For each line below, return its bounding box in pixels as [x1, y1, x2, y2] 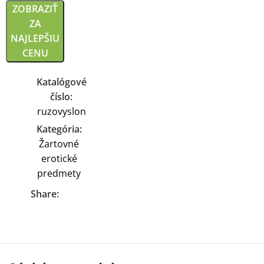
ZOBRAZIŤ [12, 2, 58, 15]
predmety [37, 167, 81, 180]
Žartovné [39, 137, 79, 150]
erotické [41, 152, 77, 165]
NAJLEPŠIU [11, 32, 60, 45]
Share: [30, 187, 59, 200]
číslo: [50, 90, 72, 103]
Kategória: [36, 123, 82, 136]
